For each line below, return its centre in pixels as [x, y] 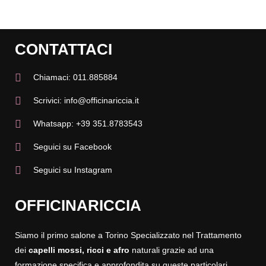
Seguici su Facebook [73, 147]
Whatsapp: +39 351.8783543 [88, 124]
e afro [118, 250]
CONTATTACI [63, 50]
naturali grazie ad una [171, 250]
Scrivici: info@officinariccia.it [86, 101]
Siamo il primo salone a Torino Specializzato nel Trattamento [128, 235]
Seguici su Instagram [73, 170]
